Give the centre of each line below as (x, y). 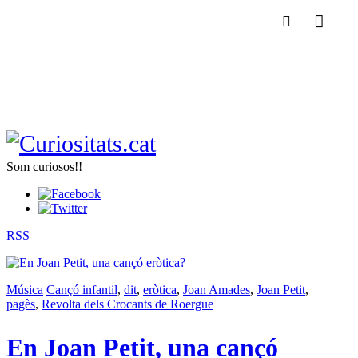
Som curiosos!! (44, 167)
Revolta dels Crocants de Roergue (127, 304)
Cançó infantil (82, 290)
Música (25, 290)
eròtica (160, 290)
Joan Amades (217, 290)
